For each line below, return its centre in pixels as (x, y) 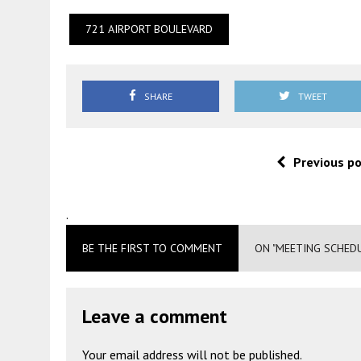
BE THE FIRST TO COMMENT (152, 248)
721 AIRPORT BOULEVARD (149, 29)
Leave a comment (155, 316)
